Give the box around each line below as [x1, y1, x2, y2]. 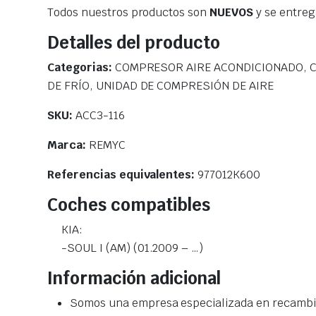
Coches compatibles [47, 194, 210, 217]
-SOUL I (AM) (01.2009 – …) [61, 241, 204, 256]
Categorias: [47, 60, 115, 75]
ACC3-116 [75, 108, 125, 123]
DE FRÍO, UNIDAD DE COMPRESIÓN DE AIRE [47, 78, 274, 94]
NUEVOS [209, 5, 253, 20]
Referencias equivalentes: [47, 167, 198, 183]
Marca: [47, 138, 89, 153]
